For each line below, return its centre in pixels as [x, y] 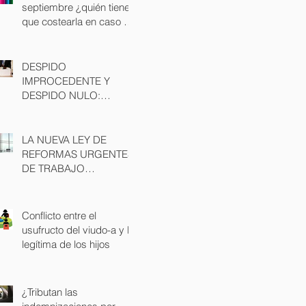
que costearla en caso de [79, 21]
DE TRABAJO [53, 168]
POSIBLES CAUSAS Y [72, 109]
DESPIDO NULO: [61, 95]
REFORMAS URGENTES [78, 154]
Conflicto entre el [59, 215]
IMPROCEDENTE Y [66, 81]
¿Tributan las [50, 292]
